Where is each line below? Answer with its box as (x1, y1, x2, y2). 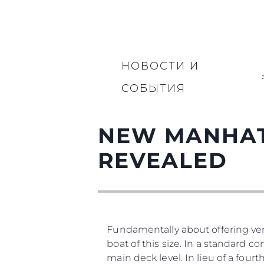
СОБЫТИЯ (121, 82, 186, 95)
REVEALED (98, 147, 228, 173)
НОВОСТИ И (121, 60, 200, 72)
